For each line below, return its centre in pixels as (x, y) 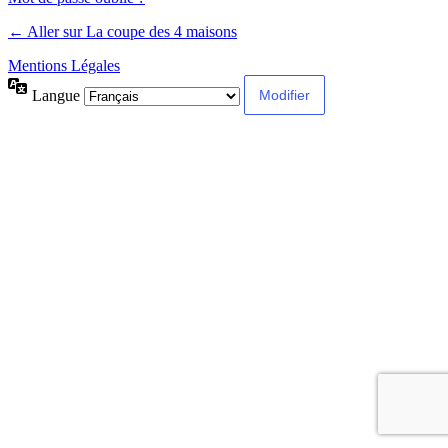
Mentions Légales (64, 66)
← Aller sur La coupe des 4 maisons (122, 32)
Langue (58, 95)
